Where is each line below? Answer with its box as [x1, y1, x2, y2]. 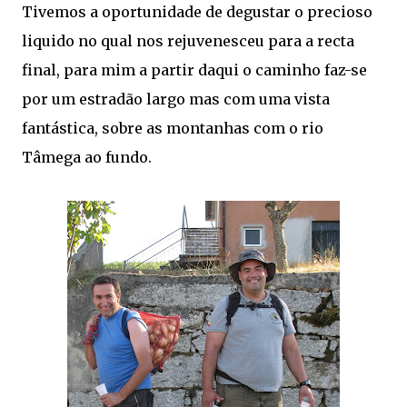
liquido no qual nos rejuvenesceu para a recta [22, 31, 354, 50]
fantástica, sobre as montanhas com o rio [22, 118, 323, 137]
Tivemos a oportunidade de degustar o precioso [22, 2, 372, 21]
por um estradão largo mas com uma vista [22, 89, 330, 108]
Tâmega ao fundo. [22, 147, 152, 166]
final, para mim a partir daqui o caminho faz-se [22, 60, 367, 79]
